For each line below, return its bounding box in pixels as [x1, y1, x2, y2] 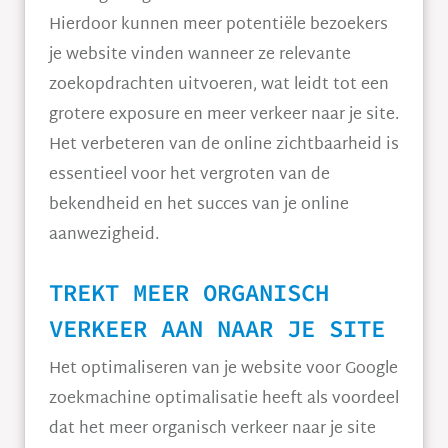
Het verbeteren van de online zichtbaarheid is [49, 131, 399, 160]
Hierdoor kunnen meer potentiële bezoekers [49, 11, 388, 40]
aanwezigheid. [49, 221, 159, 250]
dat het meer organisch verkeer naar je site [49, 415, 376, 444]
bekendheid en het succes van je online [49, 191, 349, 220]
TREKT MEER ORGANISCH [49, 277, 329, 308]
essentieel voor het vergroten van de [49, 161, 330, 190]
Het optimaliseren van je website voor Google [49, 355, 398, 384]
